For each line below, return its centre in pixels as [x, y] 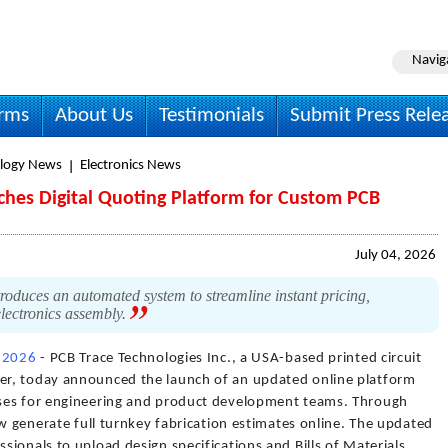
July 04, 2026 [395, 255]
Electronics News [130, 165]
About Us [94, 115]
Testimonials [211, 115]
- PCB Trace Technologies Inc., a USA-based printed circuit [229, 358]
